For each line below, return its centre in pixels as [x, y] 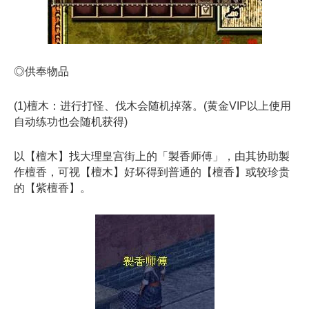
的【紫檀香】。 [52, 188]
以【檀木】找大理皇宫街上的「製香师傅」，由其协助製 [152, 156]
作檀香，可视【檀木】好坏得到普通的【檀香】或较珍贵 [152, 172]
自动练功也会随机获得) [71, 121]
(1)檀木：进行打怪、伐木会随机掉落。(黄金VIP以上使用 [152, 106]
